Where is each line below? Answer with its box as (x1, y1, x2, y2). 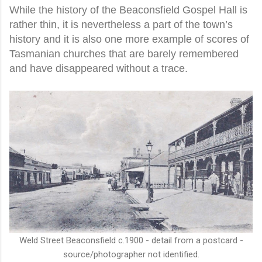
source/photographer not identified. (63, 249, 199, 260)
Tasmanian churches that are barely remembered (9, 47, 239, 60)
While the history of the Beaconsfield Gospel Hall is (9, 4, 247, 16)
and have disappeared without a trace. (9, 62, 188, 74)
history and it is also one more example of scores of (9, 33, 249, 45)
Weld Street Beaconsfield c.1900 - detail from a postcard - (19, 235, 243, 246)
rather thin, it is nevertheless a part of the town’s (9, 18, 233, 30)
